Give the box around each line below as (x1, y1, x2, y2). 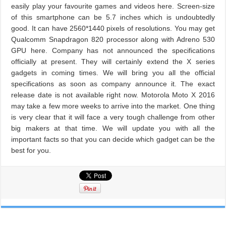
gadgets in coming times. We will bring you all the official (11, 69, 215, 77)
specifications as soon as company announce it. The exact (11, 80, 215, 88)
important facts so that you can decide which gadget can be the (11, 135, 215, 143)
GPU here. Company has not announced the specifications (11, 46, 215, 54)
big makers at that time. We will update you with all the (11, 124, 215, 132)
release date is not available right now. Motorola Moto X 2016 (11, 91, 215, 99)
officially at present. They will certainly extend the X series (11, 58, 215, 66)
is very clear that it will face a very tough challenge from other (11, 113, 215, 121)
